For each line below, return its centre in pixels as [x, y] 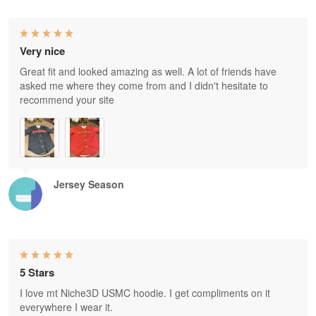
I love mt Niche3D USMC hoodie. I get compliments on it [145, 293]
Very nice [42, 51]
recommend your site [67, 100]
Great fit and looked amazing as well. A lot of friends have [148, 72]
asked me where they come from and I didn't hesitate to [144, 86]
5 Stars [37, 273]
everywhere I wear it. [66, 307]
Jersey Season [89, 184]
